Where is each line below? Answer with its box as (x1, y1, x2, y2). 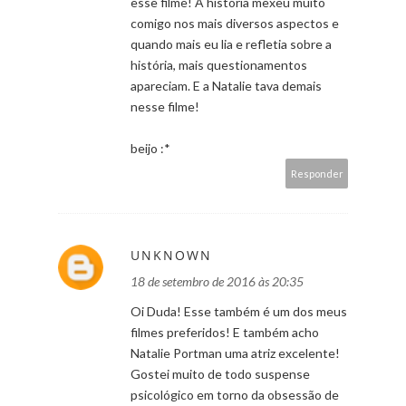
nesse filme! (130, 98, 199, 114)
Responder (291, 167, 343, 179)
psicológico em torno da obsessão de (130, 386, 339, 402)
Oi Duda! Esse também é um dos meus (130, 303, 347, 319)
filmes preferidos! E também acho (130, 324, 319, 340)
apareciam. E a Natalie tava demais (130, 77, 322, 93)
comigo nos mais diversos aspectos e (130, 14, 339, 31)
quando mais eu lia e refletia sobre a (130, 35, 332, 52)
